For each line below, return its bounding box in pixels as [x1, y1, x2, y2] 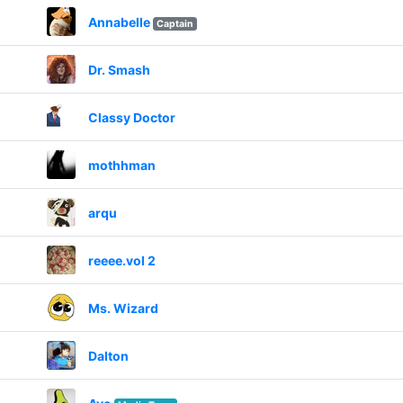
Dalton [87, 347, 129, 363]
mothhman [87, 157, 156, 173]
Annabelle [87, 13, 150, 30]
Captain [156, 17, 193, 30]
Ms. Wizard [87, 300, 158, 316]
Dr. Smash [87, 61, 150, 77]
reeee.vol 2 [87, 252, 156, 268]
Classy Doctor [87, 109, 175, 125]
